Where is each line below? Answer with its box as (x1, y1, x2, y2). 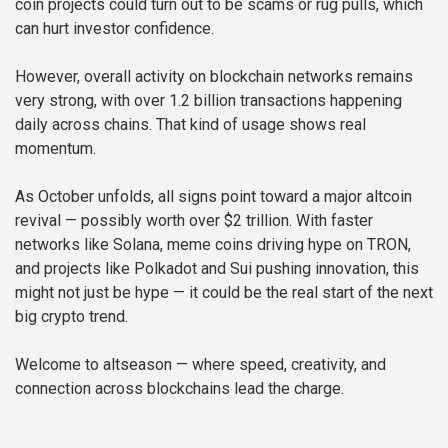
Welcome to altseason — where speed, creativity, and (15, 354, 386, 374)
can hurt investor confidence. (15, 18, 214, 38)
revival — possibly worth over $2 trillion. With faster (15, 210, 373, 230)
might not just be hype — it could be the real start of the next (15, 282, 433, 302)
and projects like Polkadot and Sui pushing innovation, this (15, 258, 419, 278)
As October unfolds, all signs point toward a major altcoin (15, 186, 412, 206)
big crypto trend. (15, 306, 128, 326)
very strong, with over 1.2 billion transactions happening (15, 90, 402, 110)
